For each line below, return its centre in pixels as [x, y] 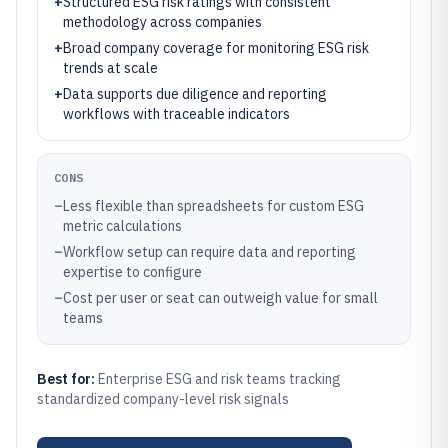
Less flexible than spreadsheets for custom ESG [213, 206]
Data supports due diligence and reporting [195, 94]
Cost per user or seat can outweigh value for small [220, 298]
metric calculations [122, 226]
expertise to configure [132, 272]
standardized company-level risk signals [163, 399]
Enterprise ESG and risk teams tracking [219, 379]
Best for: [67, 379]
